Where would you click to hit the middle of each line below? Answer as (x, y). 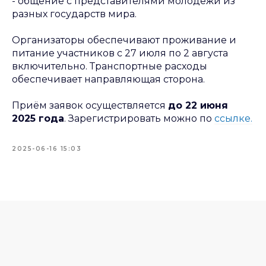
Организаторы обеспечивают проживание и (124, 40)
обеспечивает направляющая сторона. (108, 79)
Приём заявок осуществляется (90, 105)
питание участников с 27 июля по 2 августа (120, 53)
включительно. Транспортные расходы (110, 66)
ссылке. (233, 118)
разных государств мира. (74, 14)
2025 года (38, 118)
